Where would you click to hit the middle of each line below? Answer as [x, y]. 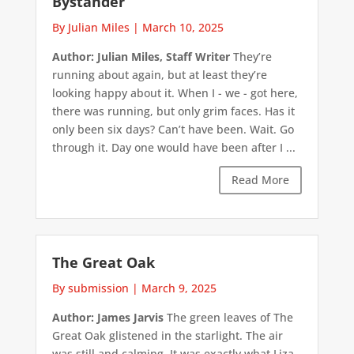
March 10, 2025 [183, 28]
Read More [261, 180]
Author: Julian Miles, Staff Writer [141, 57]
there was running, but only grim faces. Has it [173, 111]
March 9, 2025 [179, 288]
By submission [90, 288]
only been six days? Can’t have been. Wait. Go [173, 130]
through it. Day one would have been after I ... [173, 148]
